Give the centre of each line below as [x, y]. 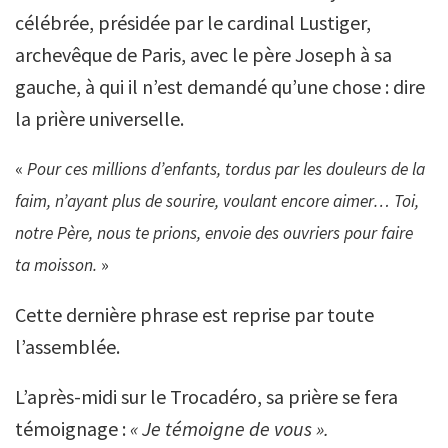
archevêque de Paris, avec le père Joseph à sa [203, 54]
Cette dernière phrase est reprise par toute [194, 314]
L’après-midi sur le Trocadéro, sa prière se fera [206, 396]
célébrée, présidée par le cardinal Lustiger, [193, 22]
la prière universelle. [99, 118]
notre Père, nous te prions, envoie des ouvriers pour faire [214, 233]
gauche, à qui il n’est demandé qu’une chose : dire [220, 86]
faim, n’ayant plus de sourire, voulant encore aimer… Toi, [217, 201]
